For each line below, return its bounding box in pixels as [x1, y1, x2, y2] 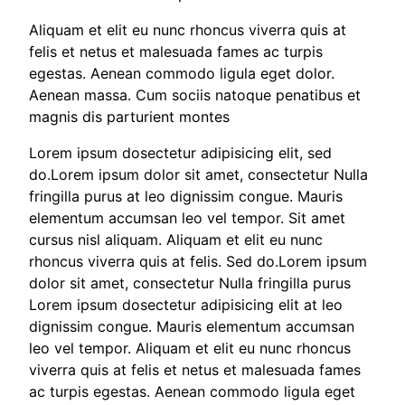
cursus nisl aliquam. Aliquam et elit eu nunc [29, 230, 323, 249]
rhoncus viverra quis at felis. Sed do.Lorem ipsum [29, 251, 367, 270]
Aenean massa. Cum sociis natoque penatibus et [29, 85, 361, 104]
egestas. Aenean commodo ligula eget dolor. [29, 63, 334, 82]
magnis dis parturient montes [29, 107, 230, 126]
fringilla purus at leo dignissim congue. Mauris [29, 186, 343, 205]
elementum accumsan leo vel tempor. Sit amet [29, 208, 345, 227]
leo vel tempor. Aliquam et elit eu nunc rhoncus [29, 338, 351, 357]
